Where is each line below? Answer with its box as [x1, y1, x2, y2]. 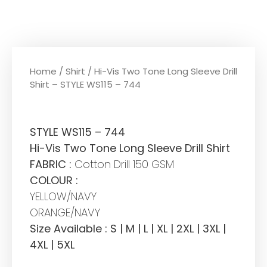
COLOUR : [30, 173, 78, 188]
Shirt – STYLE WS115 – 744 [30, 78, 141, 91]
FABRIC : [30, 157, 72, 172]
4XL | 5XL [30, 237, 74, 253]
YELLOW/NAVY [30, 189, 97, 204]
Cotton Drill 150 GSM [72, 157, 174, 172]
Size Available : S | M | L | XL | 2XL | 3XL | [30, 221, 226, 237]
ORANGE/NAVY [30, 205, 100, 221]
